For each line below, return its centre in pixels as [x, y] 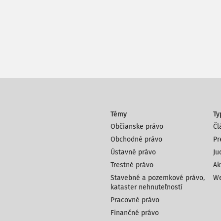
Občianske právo [137, 127]
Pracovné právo [135, 200]
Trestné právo [132, 165]
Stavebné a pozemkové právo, [158, 178]
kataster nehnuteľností [147, 187]
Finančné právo [135, 213]
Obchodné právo [136, 139]
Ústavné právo [133, 152]
